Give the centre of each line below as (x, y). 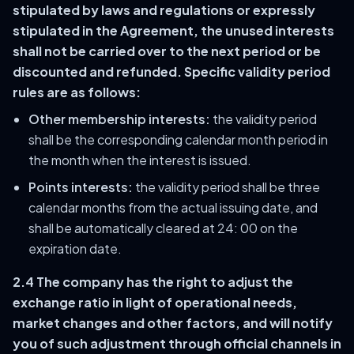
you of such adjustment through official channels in (177, 343)
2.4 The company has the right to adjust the (153, 282)
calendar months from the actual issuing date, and (173, 207)
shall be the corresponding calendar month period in (178, 139)
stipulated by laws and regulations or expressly (164, 10)
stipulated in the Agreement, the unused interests (173, 30)
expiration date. (75, 249)
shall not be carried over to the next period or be (167, 51)
